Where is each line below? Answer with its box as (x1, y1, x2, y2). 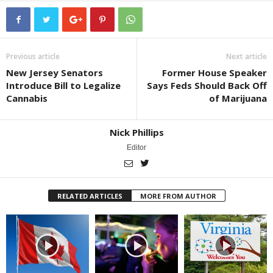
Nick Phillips (109, 126, 164, 138)
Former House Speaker (162, 66, 267, 79)
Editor (127, 143, 146, 152)
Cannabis (6, 91, 48, 104)
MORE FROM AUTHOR (140, 191, 216, 200)
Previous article (6, 51, 60, 62)
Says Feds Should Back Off (147, 79, 267, 91)
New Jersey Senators (6, 66, 103, 79)
